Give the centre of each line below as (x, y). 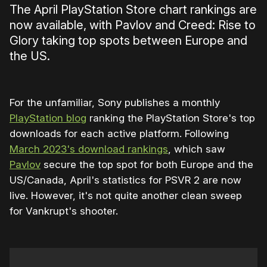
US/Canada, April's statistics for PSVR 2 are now (125, 180)
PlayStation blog (48, 118)
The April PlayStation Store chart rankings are (133, 10)
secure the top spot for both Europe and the (147, 165)
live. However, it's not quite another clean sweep (126, 196)
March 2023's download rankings (89, 149)
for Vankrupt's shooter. (64, 211)
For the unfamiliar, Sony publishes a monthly (115, 103)
